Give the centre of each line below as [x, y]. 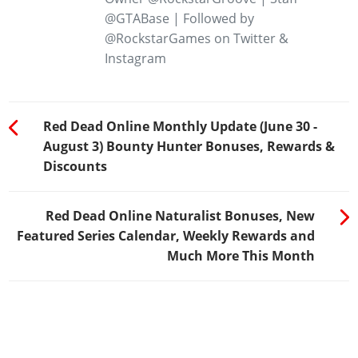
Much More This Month [241, 255]
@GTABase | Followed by [179, 19]
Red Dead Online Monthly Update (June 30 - [180, 126]
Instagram [135, 59]
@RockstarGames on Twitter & [196, 39]
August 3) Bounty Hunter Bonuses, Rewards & [189, 146]
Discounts [75, 166]
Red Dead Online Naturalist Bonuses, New [181, 215]
